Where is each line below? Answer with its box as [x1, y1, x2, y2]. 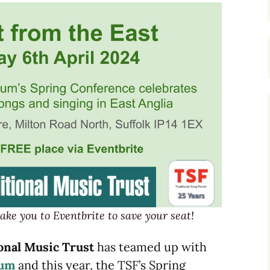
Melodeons [46, 39, 93, 51]
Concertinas [46, 66, 98, 78]
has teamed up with [94, 239, 207, 254]
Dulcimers [46, 12, 90, 24]
